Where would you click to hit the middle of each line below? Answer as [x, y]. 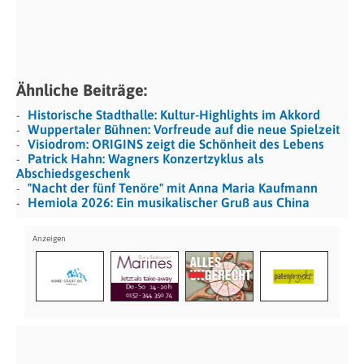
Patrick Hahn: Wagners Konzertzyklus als [146, 158]
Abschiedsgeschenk [73, 173]
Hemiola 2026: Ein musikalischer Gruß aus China [170, 202]
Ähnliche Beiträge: [82, 89]
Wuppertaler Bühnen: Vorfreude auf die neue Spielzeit [184, 129]
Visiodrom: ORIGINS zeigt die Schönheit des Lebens [176, 143]
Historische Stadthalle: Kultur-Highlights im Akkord [174, 114]
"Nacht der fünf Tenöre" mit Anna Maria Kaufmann [173, 187]
